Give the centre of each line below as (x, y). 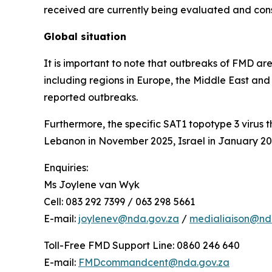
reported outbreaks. (91, 97)
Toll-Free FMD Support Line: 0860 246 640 (142, 246)
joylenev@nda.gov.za (129, 219)
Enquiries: (66, 168)
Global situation (85, 37)
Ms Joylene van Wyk (92, 185)
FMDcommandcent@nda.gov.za (154, 263)
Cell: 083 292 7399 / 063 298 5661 (119, 202)
